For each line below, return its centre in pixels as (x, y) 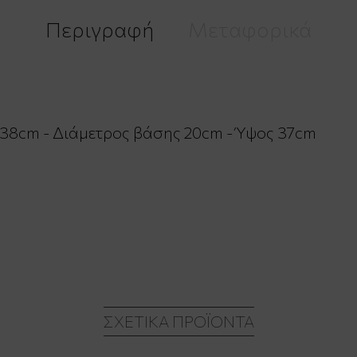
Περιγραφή (100, 29)
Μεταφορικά (250, 29)
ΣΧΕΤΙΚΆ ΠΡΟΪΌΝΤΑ (178, 322)
